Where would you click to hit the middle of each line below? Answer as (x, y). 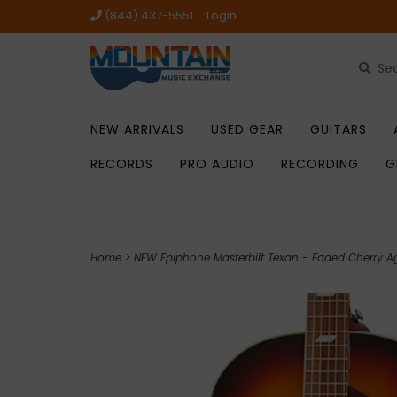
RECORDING (320, 164)
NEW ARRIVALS (137, 129)
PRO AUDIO (217, 164)
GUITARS (339, 129)
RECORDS (122, 164)
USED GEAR (247, 129)
